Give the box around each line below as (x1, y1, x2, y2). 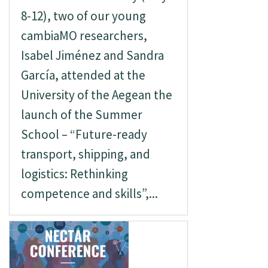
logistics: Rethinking (20, 166, 128, 182)
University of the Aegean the (20, 87, 172, 103)
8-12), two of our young (20, 8, 146, 24)
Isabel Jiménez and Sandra (20, 47, 164, 63)
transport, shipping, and (20, 146, 150, 162)
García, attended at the (20, 67, 145, 83)
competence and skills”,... (20, 185, 158, 202)
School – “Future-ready (20, 126, 147, 142)
